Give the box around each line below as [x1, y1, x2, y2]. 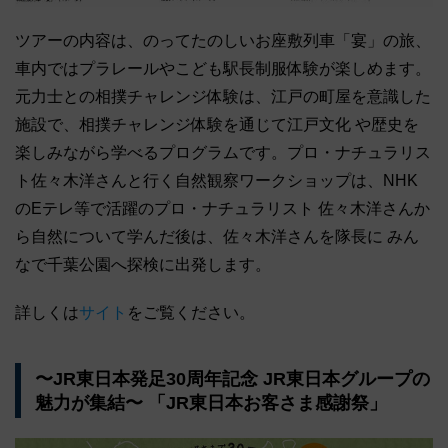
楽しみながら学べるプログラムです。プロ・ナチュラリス [15, 144, 431, 162]
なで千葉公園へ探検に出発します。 [15, 256, 271, 274]
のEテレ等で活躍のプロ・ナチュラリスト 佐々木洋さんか [15, 200, 430, 218]
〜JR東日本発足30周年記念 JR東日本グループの [34, 368, 430, 389]
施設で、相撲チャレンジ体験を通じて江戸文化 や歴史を [15, 116, 419, 134]
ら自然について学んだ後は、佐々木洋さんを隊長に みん [15, 228, 419, 246]
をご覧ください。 [127, 304, 255, 322]
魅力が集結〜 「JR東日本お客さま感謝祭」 [34, 392, 387, 413]
